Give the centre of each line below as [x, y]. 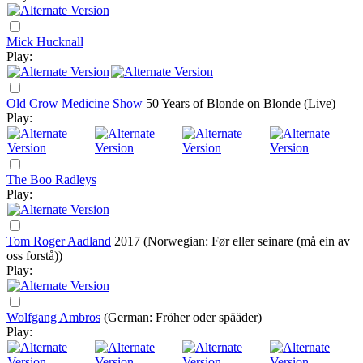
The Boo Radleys [51, 179]
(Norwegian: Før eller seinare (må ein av [247, 241]
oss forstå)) [34, 256]
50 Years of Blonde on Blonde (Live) [241, 103]
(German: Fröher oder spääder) [183, 317]
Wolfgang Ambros [53, 317]
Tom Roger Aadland [59, 241]
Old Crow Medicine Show [75, 103]
